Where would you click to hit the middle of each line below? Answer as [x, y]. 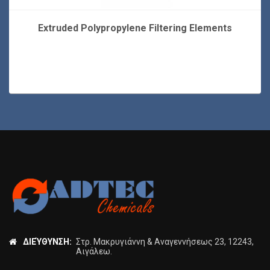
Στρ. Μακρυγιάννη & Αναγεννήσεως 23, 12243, [165, 242]
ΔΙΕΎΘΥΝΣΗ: [47, 242]
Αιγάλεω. [94, 252]
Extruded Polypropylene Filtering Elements [135, 28]
